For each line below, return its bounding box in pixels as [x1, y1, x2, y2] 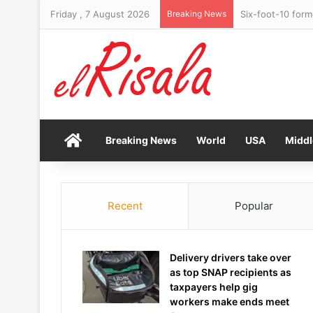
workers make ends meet [170, 296, 289, 307]
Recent [107, 199, 143, 212]
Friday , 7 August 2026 [50, 8, 150, 20]
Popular [234, 199, 273, 212]
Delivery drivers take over [170, 252, 291, 263]
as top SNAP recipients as [170, 266, 291, 278]
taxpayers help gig [170, 281, 258, 293]
